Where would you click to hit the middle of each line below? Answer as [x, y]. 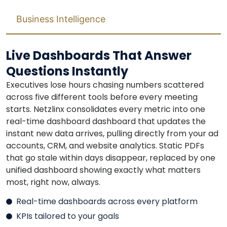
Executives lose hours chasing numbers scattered [105, 85]
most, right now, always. [53, 182]
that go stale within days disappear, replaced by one [111, 158]
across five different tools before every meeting [102, 97]
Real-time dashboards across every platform [107, 201]
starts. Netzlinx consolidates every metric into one [106, 109]
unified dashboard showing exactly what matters [103, 170]
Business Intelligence [61, 19]
